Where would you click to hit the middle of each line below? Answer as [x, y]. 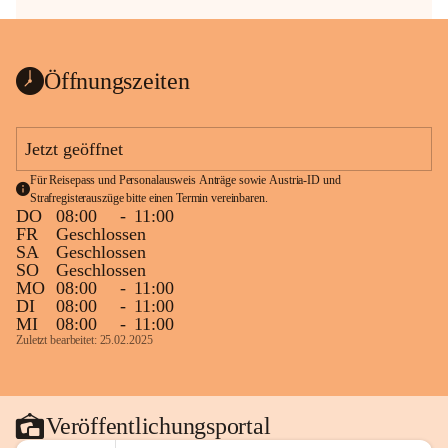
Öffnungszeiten [117, 80]
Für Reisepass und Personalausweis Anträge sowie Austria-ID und [185, 180]
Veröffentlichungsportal [158, 425]
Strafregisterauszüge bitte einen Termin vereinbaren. [148, 198]
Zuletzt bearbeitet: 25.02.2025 [84, 340]
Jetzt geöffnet [74, 149]
